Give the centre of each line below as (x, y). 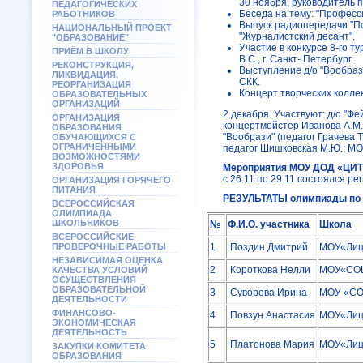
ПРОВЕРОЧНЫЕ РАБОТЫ (109, 246)
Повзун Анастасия (271, 315)
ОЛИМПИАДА (82, 213)
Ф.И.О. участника (269, 224)
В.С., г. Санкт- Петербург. (296, 59)
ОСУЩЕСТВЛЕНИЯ (94, 280)
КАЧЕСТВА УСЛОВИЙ (100, 270)
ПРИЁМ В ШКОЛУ (90, 51)
